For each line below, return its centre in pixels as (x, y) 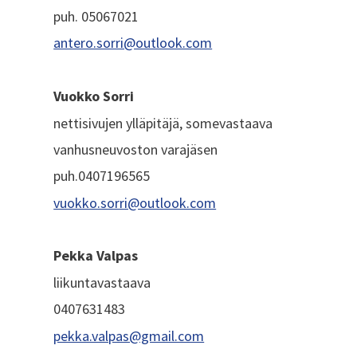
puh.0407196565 (102, 176)
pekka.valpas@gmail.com (129, 335)
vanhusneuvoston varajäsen (136, 149)
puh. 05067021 (96, 16)
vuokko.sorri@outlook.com (135, 202)
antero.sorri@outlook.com (133, 43)
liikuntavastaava (102, 282)
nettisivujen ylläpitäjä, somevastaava (163, 123)
